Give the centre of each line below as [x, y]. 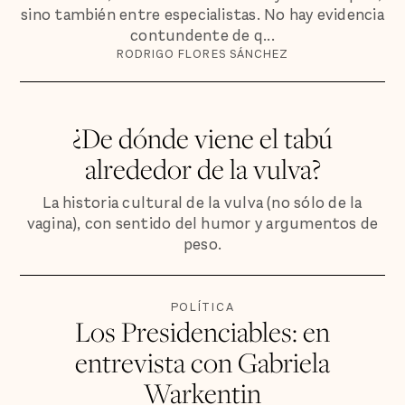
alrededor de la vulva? [202, 169]
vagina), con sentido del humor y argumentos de [202, 223]
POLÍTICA [202, 307]
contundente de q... [202, 35]
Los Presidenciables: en [202, 332]
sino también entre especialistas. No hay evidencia [202, 14]
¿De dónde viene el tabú [202, 138]
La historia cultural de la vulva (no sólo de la [202, 202]
